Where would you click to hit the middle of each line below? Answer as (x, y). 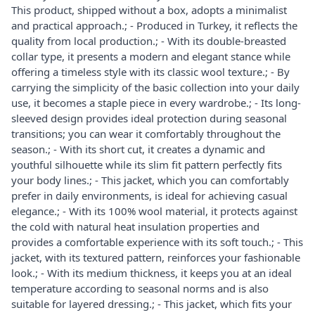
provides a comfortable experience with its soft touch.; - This (157, 242)
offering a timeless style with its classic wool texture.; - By (150, 71)
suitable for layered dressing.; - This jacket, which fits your (152, 303)
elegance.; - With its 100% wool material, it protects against (154, 211)
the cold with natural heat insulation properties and (135, 226)
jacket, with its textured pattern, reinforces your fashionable (156, 257)
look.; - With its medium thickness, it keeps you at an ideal (152, 272)
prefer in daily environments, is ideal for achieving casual (149, 195)
